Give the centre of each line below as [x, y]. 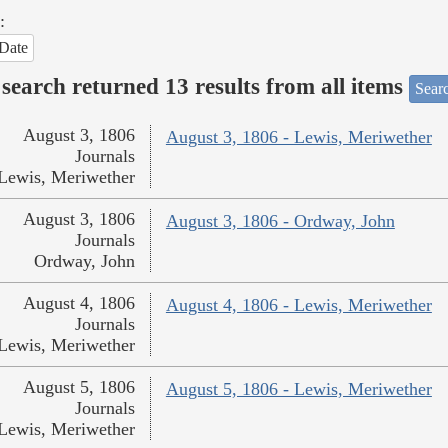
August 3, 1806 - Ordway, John [280, 221]
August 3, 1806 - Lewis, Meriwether [298, 137]
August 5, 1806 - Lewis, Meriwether [298, 389]
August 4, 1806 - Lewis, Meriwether [298, 305]
